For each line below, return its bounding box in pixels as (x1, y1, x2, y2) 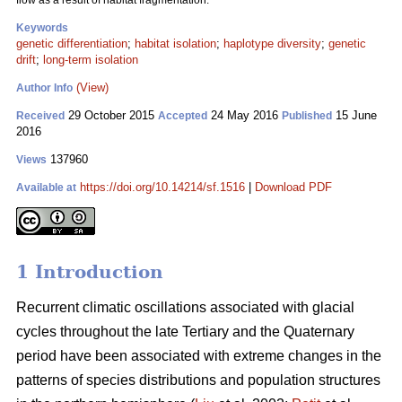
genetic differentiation (16, 37, 127, 50)
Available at (16, 181, 76, 194)
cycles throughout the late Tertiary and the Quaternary (16, 324, 354, 340)
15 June (332, 109, 377, 122)
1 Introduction (16, 261, 163, 284)
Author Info (16, 82, 73, 94)
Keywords (16, 22, 68, 34)
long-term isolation (43, 53, 138, 66)
